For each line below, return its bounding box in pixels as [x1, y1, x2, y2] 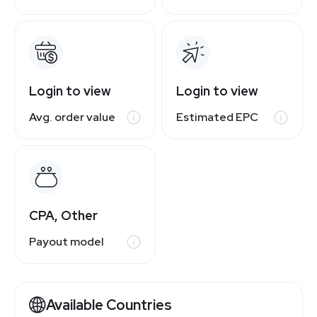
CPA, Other [29, 207, 98, 224]
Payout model [29, 234, 104, 250]
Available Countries [46, 295, 172, 314]
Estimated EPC [176, 110, 258, 125]
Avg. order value [29, 110, 115, 125]
